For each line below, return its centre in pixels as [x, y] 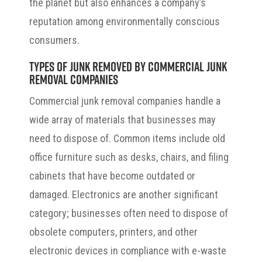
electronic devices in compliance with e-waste [128, 251]
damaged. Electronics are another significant [124, 195]
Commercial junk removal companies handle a [125, 101]
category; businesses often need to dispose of [129, 213]
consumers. [54, 40]
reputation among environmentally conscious [125, 22]
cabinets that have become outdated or [112, 176]
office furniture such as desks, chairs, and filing [129, 157]
